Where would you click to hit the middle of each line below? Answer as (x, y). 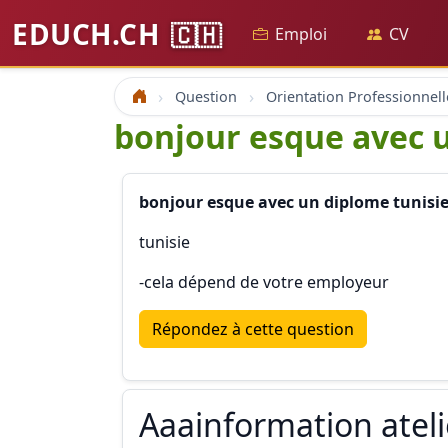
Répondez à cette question (253, 329)
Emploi (300, 34)
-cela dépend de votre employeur (264, 282)
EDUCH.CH (89, 34)
